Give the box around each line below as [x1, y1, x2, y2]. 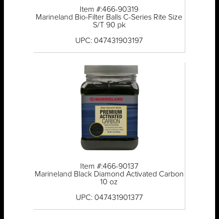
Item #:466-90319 [80, 5, 139, 14]
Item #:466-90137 [80, 162, 138, 171]
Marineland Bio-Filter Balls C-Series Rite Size [36, 13, 183, 22]
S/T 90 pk [92, 21, 126, 29]
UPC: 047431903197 [75, 37, 143, 45]
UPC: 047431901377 [75, 194, 143, 202]
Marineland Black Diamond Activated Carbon [34, 170, 184, 178]
